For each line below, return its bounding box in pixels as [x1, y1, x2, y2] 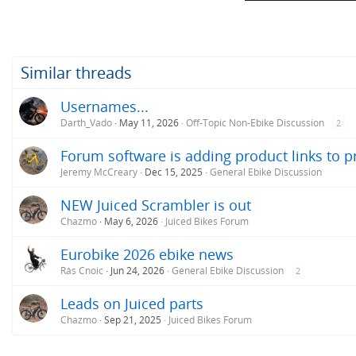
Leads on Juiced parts [60, 293, 203, 313]
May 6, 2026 [104, 214, 158, 228]
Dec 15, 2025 [145, 164, 203, 179]
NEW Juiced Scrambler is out [60, 195, 251, 215]
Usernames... [60, 96, 149, 116]
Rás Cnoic [60, 263, 103, 277]
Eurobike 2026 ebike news [60, 244, 234, 264]
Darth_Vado [60, 115, 112, 130]
